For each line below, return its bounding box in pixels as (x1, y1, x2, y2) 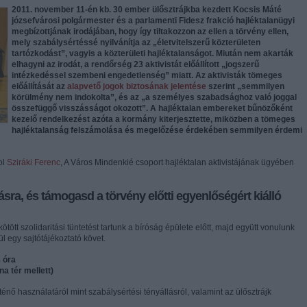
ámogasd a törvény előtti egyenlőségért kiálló (45, 189, 281, 203)
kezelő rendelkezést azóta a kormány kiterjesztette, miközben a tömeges (12, 114, 295, 124)
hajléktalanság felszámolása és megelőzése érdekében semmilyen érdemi (12, 125, 302, 135)
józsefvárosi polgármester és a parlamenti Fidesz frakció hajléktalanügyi (12, 16, 295, 25)
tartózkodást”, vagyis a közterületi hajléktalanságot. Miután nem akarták (12, 49, 293, 58)
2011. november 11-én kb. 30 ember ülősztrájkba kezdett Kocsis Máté (12, 5, 282, 14)
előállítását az (12, 82, 67, 91)
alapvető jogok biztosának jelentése (67, 82, 208, 91)
